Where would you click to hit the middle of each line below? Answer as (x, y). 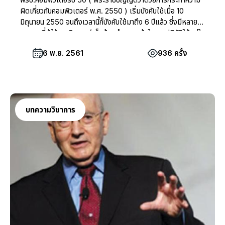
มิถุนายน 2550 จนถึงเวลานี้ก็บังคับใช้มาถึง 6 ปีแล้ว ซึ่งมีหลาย (43, 22)
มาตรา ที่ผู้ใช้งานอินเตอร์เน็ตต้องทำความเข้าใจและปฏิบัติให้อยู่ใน (113, 33)
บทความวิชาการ (50, 109)
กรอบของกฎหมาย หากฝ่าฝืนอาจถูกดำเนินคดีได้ (88, 44)
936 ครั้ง (172, 53)
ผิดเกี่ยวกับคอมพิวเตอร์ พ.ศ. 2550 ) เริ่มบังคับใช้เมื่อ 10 (102, 11)
